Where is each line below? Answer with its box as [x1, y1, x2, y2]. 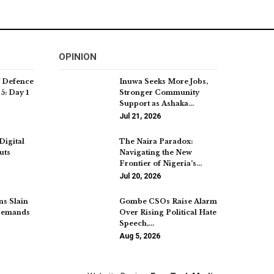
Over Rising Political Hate [119, 207, 217, 217]
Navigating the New [119, 147, 192, 157]
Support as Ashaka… [119, 98, 194, 108]
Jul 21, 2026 [119, 111, 161, 120]
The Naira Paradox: [119, 136, 193, 146]
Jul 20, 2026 [119, 171, 161, 180]
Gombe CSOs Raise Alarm [119, 196, 217, 206]
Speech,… [119, 218, 154, 228]
